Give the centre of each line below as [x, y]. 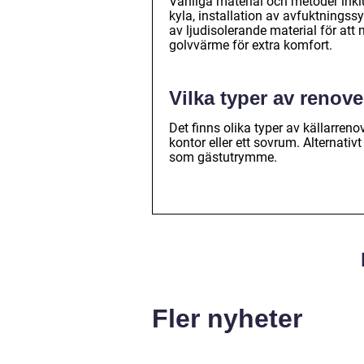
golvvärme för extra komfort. [251, 45]
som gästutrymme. [223, 157]
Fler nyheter [227, 318]
